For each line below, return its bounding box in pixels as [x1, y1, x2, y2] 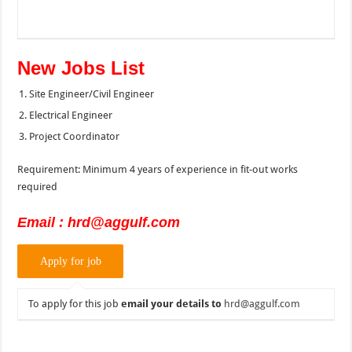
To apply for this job [28, 298, 122, 310]
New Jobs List [17, 57, 145, 79]
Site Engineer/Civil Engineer [29, 87, 155, 100]
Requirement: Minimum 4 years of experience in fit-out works [17, 163, 299, 175]
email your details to [121, 298, 222, 310]
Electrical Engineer [29, 108, 113, 121]
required [17, 180, 58, 192]
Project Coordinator [29, 130, 120, 142]
